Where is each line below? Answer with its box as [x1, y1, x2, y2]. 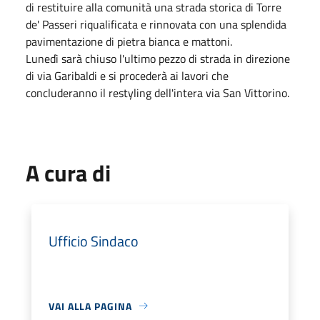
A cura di [26, 155, 111, 190]
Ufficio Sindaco [49, 229, 139, 252]
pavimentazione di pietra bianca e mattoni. [26, 32, 232, 50]
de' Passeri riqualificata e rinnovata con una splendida [26, 15, 286, 33]
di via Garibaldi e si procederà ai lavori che [26, 66, 229, 84]
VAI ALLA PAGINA [49, 298, 132, 314]
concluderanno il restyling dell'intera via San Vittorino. [26, 84, 289, 101]
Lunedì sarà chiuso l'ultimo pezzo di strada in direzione [26, 49, 290, 67]
